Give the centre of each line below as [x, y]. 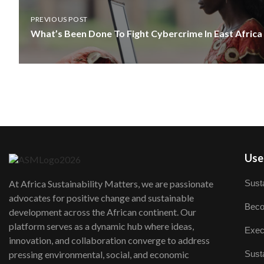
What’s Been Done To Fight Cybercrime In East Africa [146, 33]
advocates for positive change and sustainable [101, 198]
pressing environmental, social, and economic [99, 255]
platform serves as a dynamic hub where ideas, [101, 226]
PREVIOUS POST [59, 19]
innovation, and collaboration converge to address [109, 240]
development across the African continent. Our [103, 212]
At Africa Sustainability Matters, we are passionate [111, 184]
